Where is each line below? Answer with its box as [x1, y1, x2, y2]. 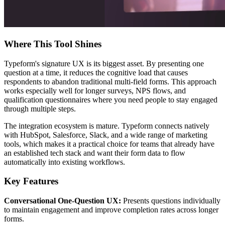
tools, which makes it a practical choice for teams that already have [4, 139, 214, 148]
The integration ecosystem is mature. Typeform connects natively [4, 121, 209, 130]
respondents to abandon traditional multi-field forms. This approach [4, 77, 216, 86]
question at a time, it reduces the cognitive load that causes [4, 68, 188, 77]
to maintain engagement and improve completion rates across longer [4, 205, 218, 214]
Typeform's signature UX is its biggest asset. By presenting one [4, 59, 204, 68]
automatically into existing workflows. [4, 157, 125, 166]
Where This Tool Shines [4, 38, 101, 49]
